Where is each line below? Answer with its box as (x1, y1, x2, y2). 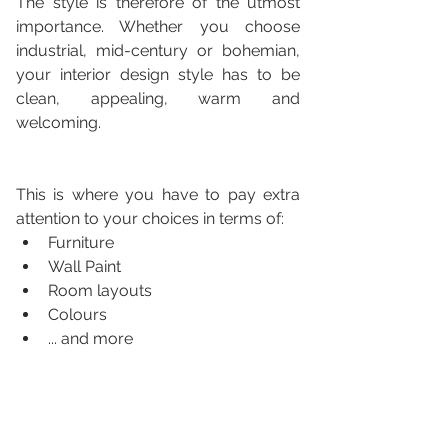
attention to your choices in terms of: (16, 209, 284, 229)
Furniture (48, 233, 114, 253)
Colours (48, 305, 107, 325)
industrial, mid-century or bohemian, (16, 41, 300, 61)
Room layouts (48, 281, 156, 301)
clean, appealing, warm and (16, 89, 300, 109)
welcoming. (16, 113, 105, 133)
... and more (48, 329, 137, 349)
